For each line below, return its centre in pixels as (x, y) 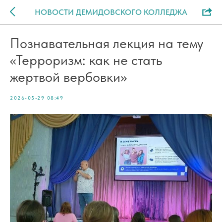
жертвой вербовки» (68, 77)
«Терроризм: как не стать (86, 60)
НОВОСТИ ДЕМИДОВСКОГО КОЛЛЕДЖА (111, 12)
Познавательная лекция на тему (107, 43)
